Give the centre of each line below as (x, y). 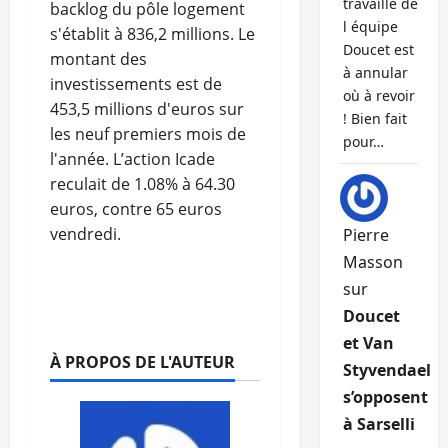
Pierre (365, 235)
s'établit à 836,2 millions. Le (152, 34)
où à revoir (378, 96)
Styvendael (386, 370)
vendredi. (85, 234)
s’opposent (385, 397)
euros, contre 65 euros (136, 209)
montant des (98, 59)
